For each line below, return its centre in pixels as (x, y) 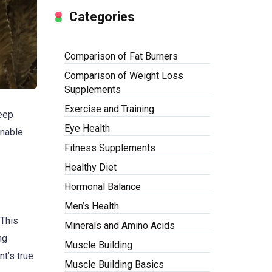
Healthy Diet (90, 167)
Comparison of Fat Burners (121, 56)
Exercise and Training (109, 109)
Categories (102, 17)
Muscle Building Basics (114, 264)
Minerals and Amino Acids (120, 226)
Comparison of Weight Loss (124, 76)
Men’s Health (92, 206)
